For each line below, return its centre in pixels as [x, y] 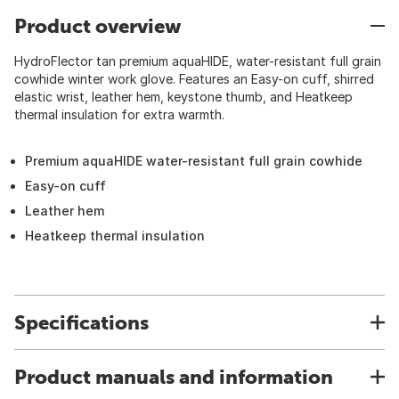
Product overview [98, 26]
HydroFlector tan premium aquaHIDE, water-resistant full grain [198, 61]
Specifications [81, 322]
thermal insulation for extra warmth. [119, 114]
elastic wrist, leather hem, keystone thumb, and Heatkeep [183, 97]
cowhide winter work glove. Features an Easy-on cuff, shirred [194, 79]
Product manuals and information [174, 377]
